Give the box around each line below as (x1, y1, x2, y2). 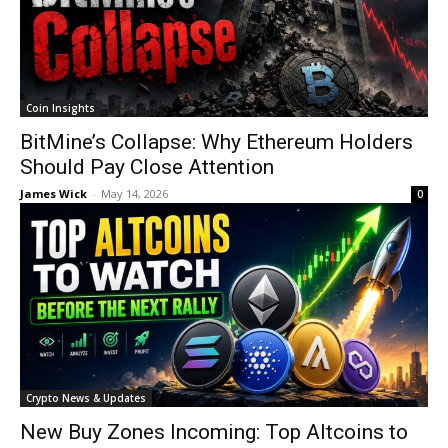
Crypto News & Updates (26, 391, 146, 405)
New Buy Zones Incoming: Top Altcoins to (20, 420, 408, 444)
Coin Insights (26, 101, 95, 115)
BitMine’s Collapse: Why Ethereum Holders (20, 130, 413, 154)
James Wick (20, 186, 87, 201)
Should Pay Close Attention (20, 155, 274, 179)
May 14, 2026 (101, 186, 168, 201)
